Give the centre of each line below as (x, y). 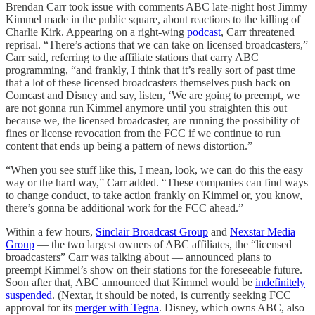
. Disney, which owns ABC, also (232, 307)
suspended (29, 295)
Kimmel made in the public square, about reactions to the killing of (153, 19)
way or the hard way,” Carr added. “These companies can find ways (157, 182)
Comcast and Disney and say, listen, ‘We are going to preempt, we (153, 95)
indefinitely (280, 282)
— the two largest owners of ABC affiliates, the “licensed (163, 244)
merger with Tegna (117, 307)
